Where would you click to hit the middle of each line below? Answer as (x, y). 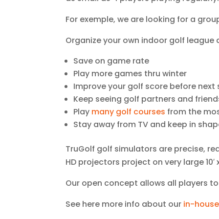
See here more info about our (125, 204)
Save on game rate (111, 61)
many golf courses (129, 111)
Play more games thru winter (130, 73)
